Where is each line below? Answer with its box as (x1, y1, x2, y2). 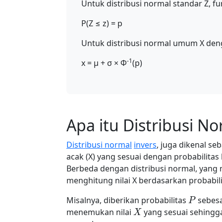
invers (134, 139, 157, 150)
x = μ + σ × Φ (81, 57, 127, 68)
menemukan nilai (66, 207, 133, 218)
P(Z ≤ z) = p (81, 18, 122, 29)
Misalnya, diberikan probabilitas (66, 195, 188, 206)
